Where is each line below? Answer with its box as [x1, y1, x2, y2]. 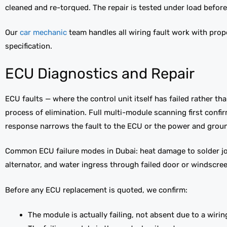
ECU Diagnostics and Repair [5, 64, 195, 82]
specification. [5, 42, 52, 51]
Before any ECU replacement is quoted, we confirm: [5, 185, 187, 195]
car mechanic [18, 28, 67, 37]
